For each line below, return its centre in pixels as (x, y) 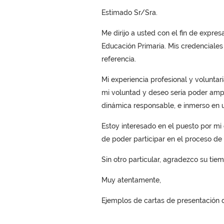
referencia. (118, 59)
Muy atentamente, (131, 180)
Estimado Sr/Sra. (129, 12)
